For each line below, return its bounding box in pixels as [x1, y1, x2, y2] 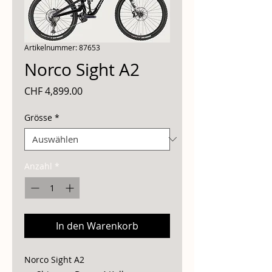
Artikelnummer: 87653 [24, 42, 100, 52]
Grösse [24, 111, 52, 123]
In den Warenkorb [56, 219, 138, 233]
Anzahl [24, 160, 52, 172]
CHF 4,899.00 [24, 84, 83, 98]
